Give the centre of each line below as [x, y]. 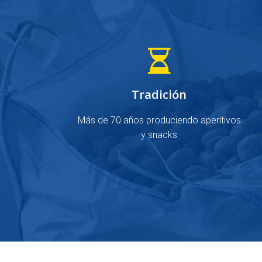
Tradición [159, 94]
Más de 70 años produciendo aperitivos [159, 120]
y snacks [159, 135]
